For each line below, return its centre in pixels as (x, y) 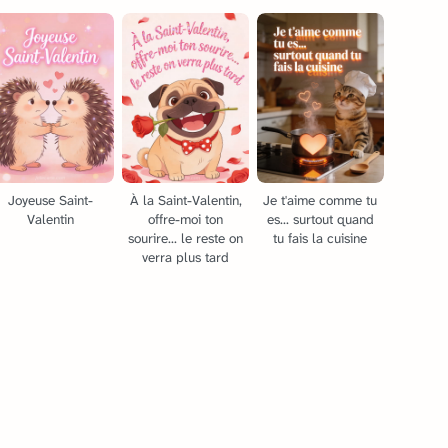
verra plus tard (186, 257)
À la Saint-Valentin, (185, 200)
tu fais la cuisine (320, 238)
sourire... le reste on (186, 238)
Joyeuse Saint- (51, 200)
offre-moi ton (186, 219)
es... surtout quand (320, 219)
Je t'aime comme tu (320, 200)
